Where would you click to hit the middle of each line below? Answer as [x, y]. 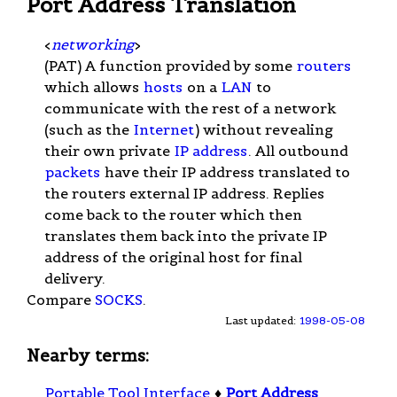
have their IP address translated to [226, 171]
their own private [109, 150]
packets [73, 171]
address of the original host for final [173, 257]
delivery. [75, 278]
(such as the [89, 129]
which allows [93, 86]
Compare [61, 299]
